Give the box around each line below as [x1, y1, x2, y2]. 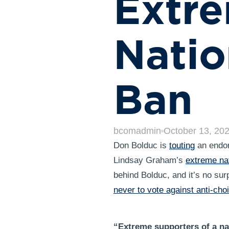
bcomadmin [113, 126, 161, 136]
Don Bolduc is [113, 141, 169, 150]
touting [169, 141, 195, 150]
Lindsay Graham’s [113, 155, 186, 165]
